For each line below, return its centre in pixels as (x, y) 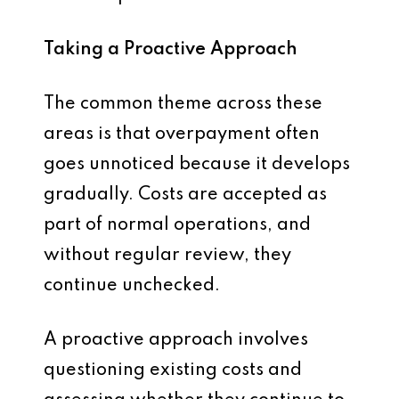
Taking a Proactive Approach (171, 50)
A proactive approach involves (176, 340)
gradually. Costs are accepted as (185, 195)
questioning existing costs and (173, 370)
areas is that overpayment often (182, 134)
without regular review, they (167, 256)
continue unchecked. (132, 286)
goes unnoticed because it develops (197, 165)
